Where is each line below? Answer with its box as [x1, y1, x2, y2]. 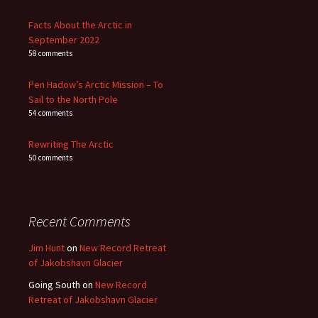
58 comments [28, 48, 72, 58]
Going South [28, 278, 80, 291]
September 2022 [28, 33, 99, 46]
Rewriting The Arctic [28, 137, 114, 150]
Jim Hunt [28, 241, 65, 254]
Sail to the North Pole [28, 92, 118, 106]
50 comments [28, 152, 72, 163]
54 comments [28, 107, 72, 118]
